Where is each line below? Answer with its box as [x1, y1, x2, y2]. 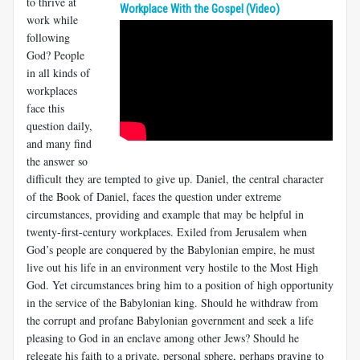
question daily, [27, 117, 92, 133]
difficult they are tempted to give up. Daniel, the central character [27, 170, 324, 186]
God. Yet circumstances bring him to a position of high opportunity [27, 276, 333, 292]
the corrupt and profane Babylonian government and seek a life [27, 312, 313, 328]
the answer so [27, 153, 88, 169]
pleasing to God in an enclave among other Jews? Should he [27, 329, 299, 346]
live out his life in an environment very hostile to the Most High [27, 259, 318, 275]
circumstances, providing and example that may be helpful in [27, 206, 304, 222]
